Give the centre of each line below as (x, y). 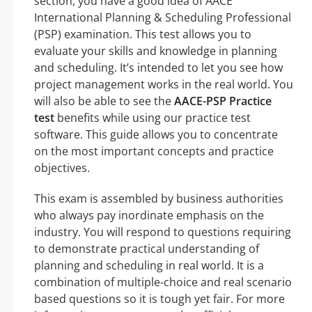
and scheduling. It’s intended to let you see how (158, 67)
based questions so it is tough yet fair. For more (159, 298)
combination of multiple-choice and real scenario (163, 282)
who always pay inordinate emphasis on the (149, 215)
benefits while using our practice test (153, 117)
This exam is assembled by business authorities (159, 198)
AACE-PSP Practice (223, 101)
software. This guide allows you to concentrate (156, 134)
